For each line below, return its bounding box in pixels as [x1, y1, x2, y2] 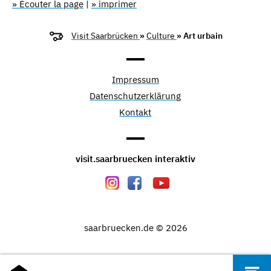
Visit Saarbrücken [71, 30, 140, 42]
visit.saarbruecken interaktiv [76, 152, 195, 165]
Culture [146, 30, 177, 42]
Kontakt [119, 106, 152, 119]
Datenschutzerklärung [90, 90, 181, 102]
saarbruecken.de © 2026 [83, 221, 188, 233]
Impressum [111, 74, 159, 86]
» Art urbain [176, 30, 223, 42]
